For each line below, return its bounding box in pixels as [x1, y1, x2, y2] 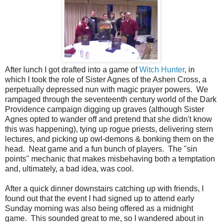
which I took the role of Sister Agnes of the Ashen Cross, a [5, 75, 207, 84]
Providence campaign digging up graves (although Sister [5, 105, 204, 113]
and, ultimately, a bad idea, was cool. [5, 164, 134, 173]
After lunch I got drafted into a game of [5, 65, 139, 74]
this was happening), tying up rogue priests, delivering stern [5, 124, 213, 133]
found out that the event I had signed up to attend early [5, 194, 194, 203]
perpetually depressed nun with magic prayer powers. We [5, 85, 208, 94]
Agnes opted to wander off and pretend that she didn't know [5, 114, 212, 123]
